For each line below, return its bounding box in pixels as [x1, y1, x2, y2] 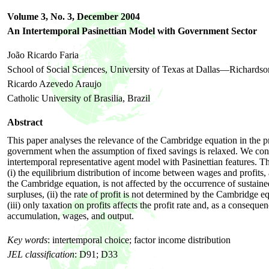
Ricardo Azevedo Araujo [7, 79, 101, 89]
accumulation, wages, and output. [7, 211, 134, 221]
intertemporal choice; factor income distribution [52, 235, 231, 245]
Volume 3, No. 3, [7, 11, 77, 22]
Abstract [7, 117, 43, 127]
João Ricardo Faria [7, 50, 79, 60]
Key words [7, 235, 47, 245]
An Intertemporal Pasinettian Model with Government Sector [7, 26, 257, 36]
